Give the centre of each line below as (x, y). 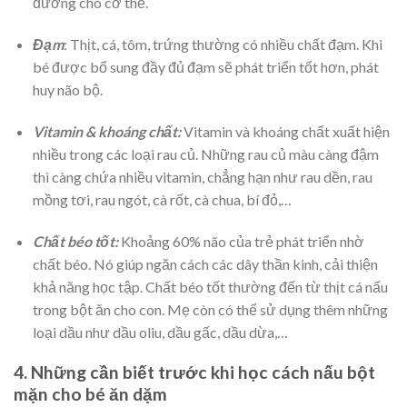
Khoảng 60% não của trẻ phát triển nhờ (241, 241)
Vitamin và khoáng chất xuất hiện (286, 131)
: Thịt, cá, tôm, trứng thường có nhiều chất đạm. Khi (223, 44)
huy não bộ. (67, 89)
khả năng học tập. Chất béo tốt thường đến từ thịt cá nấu (210, 286)
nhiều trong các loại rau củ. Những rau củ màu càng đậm (205, 154)
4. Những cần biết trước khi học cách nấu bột (194, 372)
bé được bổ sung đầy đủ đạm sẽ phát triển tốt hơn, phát (205, 67)
